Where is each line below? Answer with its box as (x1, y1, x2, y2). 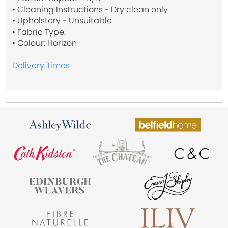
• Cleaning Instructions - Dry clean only (12, 4, 168, 16)
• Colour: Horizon (12, 37, 77, 49)
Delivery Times (12, 60, 70, 72)
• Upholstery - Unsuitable (12, 15, 112, 27)
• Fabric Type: (12, 26, 66, 38)
